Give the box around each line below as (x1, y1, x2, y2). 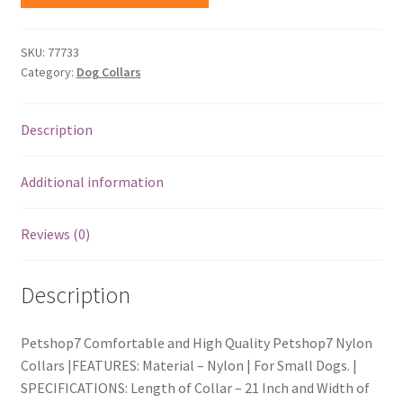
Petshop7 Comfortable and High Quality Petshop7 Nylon (20, 334, 372, 353)
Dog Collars (76, 63, 141, 80)
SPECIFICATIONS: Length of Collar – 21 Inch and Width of (20, 379, 370, 398)
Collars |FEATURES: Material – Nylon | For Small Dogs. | (20, 356, 357, 375)
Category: (20, 63, 76, 80)
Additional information (20, 172, 164, 191)
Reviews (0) (20, 224, 90, 243)
